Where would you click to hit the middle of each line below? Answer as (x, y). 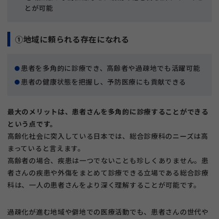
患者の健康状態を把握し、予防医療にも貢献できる (104, 82)
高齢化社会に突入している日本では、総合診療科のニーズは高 (108, 136)
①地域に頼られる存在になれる (72, 39)
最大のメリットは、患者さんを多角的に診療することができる (108, 112)
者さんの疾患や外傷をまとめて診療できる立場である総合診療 (108, 173)
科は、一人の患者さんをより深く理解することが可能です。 (104, 185)
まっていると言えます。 (46, 148)
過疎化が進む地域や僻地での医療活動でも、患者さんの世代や (108, 212)
